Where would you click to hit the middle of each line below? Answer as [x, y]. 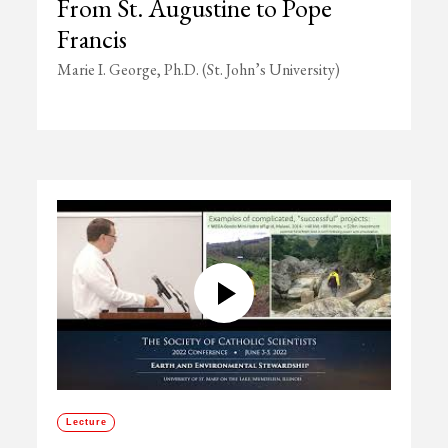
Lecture [86, 422]
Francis [92, 39]
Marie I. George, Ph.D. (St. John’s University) [199, 69]
